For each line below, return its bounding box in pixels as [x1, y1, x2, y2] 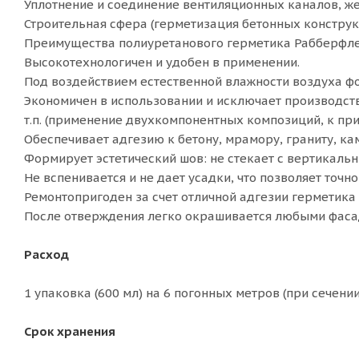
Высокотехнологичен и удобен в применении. [24, 54, 300, 70]
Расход [24, 247, 69, 262]
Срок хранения [24, 324, 115, 339]
